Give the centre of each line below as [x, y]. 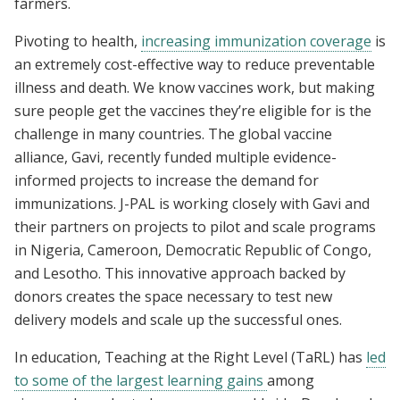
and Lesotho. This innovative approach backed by [180, 274]
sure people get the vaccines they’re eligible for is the [193, 111]
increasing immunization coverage [256, 42]
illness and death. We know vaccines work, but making [195, 88]
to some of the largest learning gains [141, 381]
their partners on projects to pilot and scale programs [195, 227]
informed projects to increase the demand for [167, 181]
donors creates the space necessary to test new [173, 297]
